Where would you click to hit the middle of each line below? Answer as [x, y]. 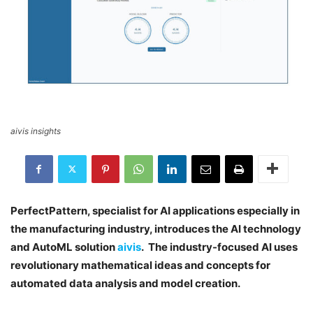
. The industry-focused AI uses [219, 247]
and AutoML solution [64, 247]
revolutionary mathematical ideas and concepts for [140, 265]
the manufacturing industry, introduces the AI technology [156, 228]
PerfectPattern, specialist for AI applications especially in [155, 210]
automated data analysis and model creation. [125, 283]
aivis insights [36, 131]
